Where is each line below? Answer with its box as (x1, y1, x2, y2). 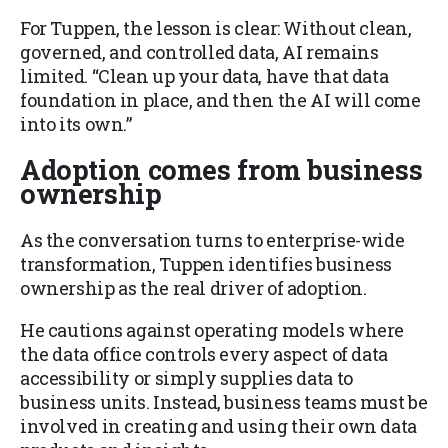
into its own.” (20, 111, 132, 136)
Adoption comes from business (20, 152, 423, 188)
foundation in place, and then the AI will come (20, 87, 421, 112)
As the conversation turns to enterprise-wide (20, 228, 405, 253)
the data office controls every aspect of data (20, 342, 388, 367)
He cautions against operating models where (20, 318, 405, 343)
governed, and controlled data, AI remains (20, 39, 379, 64)
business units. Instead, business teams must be (20, 390, 428, 415)
